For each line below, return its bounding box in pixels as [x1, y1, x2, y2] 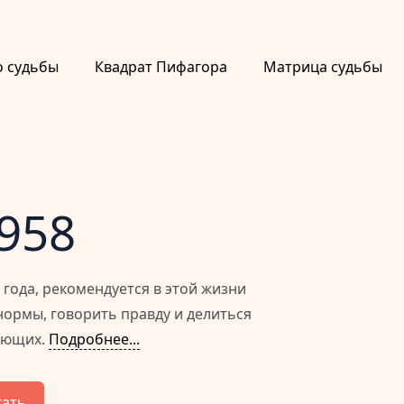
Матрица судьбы [263, 57, 382, 77]
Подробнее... [49, 329, 140, 350]
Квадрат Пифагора [95, 57, 227, 77]
